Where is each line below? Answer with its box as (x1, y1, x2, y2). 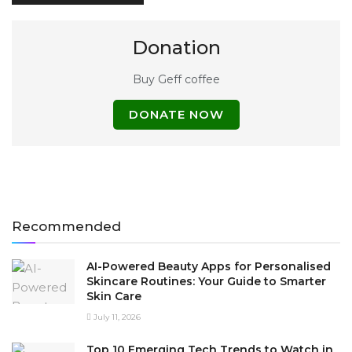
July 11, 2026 (91, 311, 141, 322)
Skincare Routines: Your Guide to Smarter (86, 273, 326, 288)
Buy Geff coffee (132, 71, 220, 86)
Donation (131, 35, 221, 59)
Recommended (12, 218, 121, 234)
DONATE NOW (128, 106, 224, 122)
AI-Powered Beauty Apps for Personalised (86, 258, 331, 273)
